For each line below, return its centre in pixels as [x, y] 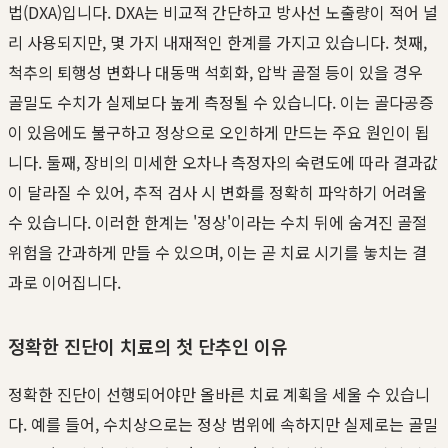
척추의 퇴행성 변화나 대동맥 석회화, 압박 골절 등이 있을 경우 [215, 72]
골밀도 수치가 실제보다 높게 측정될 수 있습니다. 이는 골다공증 [221, 102]
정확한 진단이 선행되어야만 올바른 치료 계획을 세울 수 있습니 [219, 394]
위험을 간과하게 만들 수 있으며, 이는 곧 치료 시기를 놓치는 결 [217, 252]
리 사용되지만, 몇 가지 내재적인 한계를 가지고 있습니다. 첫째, [217, 42]
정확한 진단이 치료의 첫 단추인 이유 [148, 346]
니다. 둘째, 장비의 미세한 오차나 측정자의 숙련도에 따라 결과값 [223, 162]
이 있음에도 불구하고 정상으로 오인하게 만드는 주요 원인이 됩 [219, 132]
